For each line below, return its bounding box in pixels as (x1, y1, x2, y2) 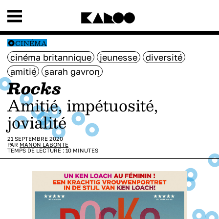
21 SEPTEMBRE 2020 (7, 135, 63, 142)
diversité (146, 52, 182, 63)
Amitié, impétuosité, (7, 92, 21, 118)
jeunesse (100, 52, 137, 63)
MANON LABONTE (20, 141, 68, 148)
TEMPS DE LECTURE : (7, 147, 66, 153)
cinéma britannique (10, 52, 91, 63)
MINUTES (71, 147, 98, 153)
